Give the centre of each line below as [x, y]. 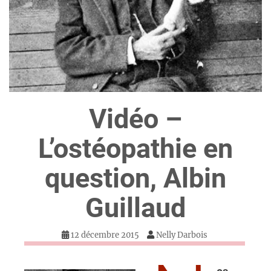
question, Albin [135, 178]
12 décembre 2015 [105, 235]
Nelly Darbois [182, 235]
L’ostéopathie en [135, 149]
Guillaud [135, 208]
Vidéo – [135, 119]
